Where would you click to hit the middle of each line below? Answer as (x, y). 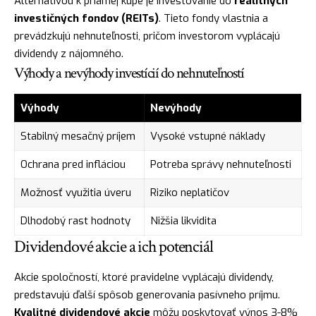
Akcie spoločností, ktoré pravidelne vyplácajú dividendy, (144, 277)
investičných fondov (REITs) (86, 19)
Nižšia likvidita (183, 221)
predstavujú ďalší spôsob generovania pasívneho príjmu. (147, 294)
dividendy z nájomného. (69, 54)
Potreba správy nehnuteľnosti (220, 165)
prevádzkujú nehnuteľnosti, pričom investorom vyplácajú (147, 36)
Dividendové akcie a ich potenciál (114, 247)
